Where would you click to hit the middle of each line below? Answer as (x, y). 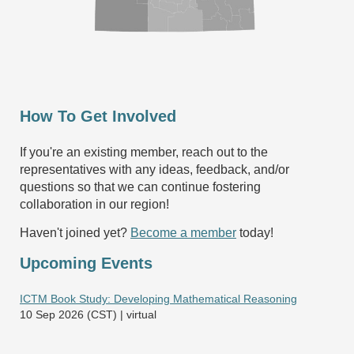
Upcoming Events (86, 263)
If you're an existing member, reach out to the (144, 152)
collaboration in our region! (94, 204)
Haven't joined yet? (75, 232)
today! (255, 232)
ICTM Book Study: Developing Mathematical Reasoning (158, 298)
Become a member (183, 232)
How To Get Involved (98, 116)
